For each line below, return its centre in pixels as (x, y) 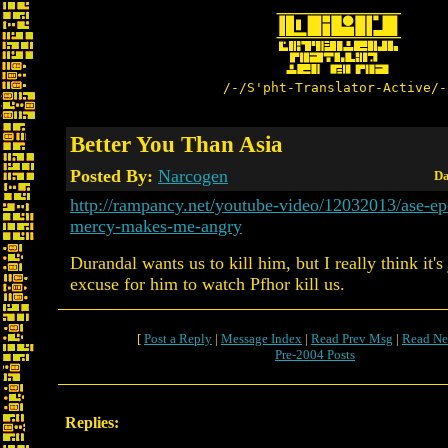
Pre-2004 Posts (315, 354)
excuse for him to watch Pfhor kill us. (207, 284)
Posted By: (114, 176)
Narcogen (193, 176)
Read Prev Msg (352, 338)
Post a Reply (178, 338)
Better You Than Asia (176, 144)
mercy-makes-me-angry (156, 226)
